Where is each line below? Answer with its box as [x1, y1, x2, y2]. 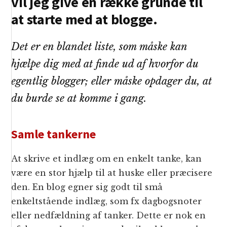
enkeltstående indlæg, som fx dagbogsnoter [11, 196, 202, 207]
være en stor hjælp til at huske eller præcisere [11, 168, 213, 178]
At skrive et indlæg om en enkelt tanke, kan [11, 154, 202, 164]
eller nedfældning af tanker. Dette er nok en [11, 210, 206, 221]
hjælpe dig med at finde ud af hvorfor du [11, 58, 199, 70]
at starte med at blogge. [11, 10, 158, 29]
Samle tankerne [11, 126, 96, 142]
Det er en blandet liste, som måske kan [11, 41, 187, 53]
